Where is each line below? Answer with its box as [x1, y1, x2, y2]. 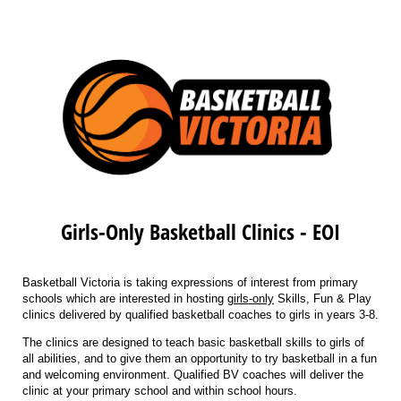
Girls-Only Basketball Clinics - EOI [61, 217, 340, 247]
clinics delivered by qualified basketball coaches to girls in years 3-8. [22, 307, 379, 321]
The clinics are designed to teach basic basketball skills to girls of [22, 335, 364, 349]
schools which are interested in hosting [22, 291, 227, 305]
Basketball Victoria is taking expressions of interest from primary [22, 275, 358, 289]
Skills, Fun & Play [274, 291, 371, 305]
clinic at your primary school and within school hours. [22, 383, 297, 397]
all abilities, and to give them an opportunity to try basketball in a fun [22, 351, 377, 365]
